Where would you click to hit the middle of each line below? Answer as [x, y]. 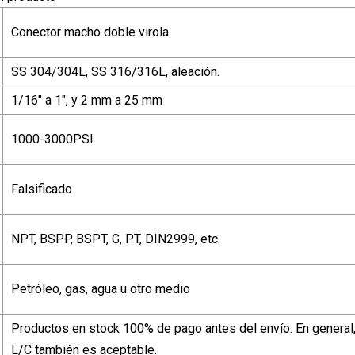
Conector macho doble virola [90, 32]
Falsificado [42, 189]
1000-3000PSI [52, 139]
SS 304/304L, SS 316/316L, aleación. [115, 71]
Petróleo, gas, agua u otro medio [101, 288]
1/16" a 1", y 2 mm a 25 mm [87, 100]
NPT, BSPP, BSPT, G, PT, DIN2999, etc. [116, 239]
